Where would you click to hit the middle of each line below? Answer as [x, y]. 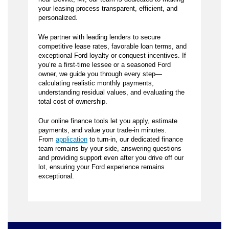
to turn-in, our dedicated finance [135, 140]
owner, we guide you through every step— [100, 74]
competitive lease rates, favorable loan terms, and [112, 47]
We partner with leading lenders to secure [99, 37]
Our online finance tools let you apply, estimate [108, 121]
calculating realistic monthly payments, [96, 83]
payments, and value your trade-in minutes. [102, 130]
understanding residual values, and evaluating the [111, 93]
